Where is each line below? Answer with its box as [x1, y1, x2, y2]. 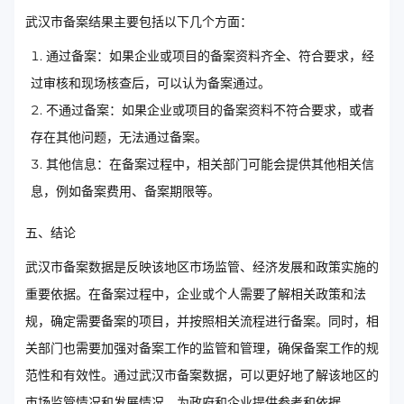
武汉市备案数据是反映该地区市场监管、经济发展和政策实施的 [25, 259, 379, 276]
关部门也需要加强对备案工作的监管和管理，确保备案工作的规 [25, 340, 379, 357]
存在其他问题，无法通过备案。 [31, 129, 207, 146]
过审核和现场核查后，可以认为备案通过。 [31, 75, 271, 92]
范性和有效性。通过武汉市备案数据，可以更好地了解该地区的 [25, 367, 379, 384]
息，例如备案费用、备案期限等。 [31, 183, 220, 200]
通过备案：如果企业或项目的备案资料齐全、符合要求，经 [46, 48, 374, 65]
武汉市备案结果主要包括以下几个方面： [25, 14, 252, 31]
